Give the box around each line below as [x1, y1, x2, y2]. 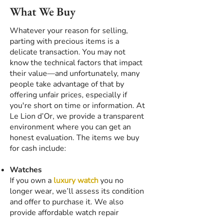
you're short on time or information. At [10, 100, 145, 111]
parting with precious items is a [10, 36, 119, 47]
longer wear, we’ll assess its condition [10, 186, 144, 197]
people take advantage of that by [10, 79, 124, 90]
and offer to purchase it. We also [10, 197, 124, 207]
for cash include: [10, 143, 66, 154]
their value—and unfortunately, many [10, 68, 140, 79]
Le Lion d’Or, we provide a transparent [10, 111, 144, 122]
